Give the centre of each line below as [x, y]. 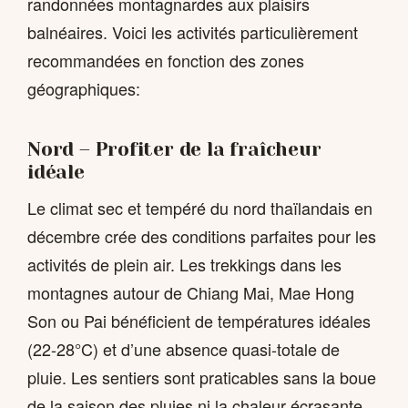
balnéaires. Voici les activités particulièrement [193, 31]
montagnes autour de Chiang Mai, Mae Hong [191, 292]
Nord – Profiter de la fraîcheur [174, 150]
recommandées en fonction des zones [166, 60]
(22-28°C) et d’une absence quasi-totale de [184, 348]
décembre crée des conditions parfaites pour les [202, 235]
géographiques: [84, 88]
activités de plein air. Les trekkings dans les [184, 264]
